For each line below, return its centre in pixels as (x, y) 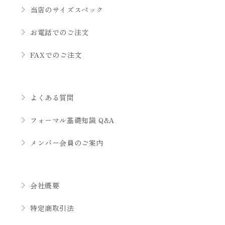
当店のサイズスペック (67, 10)
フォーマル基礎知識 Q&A (73, 120)
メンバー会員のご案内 (67, 143)
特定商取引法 (52, 208)
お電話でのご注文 (60, 32)
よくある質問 (52, 98)
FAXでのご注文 (56, 55)
